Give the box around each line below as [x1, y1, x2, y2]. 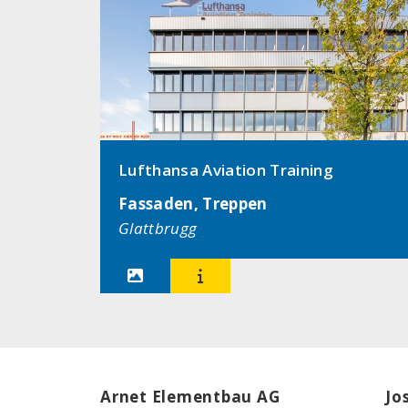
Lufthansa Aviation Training [118, 159, 334, 180]
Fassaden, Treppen [118, 193, 268, 214]
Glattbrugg [118, 218, 198, 239]
